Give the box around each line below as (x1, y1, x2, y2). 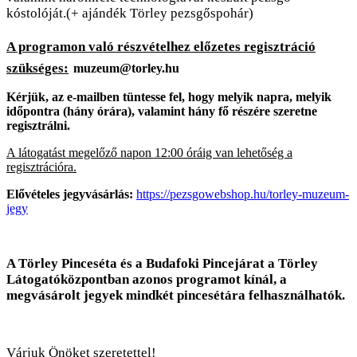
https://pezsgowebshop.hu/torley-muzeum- (136, 187, 349, 202)
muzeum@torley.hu (73, 61, 179, 76)
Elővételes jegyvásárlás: (6, 187, 136, 202)
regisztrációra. (6, 160, 76, 175)
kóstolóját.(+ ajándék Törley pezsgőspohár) (6, 6, 253, 22)
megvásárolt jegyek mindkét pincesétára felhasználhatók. (6, 288, 345, 304)
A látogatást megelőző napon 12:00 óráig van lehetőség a (6, 146, 292, 160)
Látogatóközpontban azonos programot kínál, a (6, 272, 287, 288)
